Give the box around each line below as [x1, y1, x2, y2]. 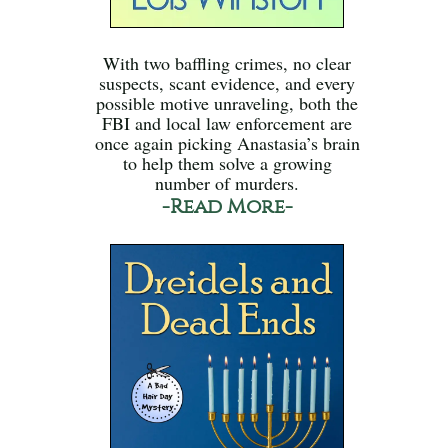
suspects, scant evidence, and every [99, 71, 356, 96]
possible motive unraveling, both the [96, 91, 359, 116]
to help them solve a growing [122, 151, 332, 176]
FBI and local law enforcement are [102, 111, 353, 136]
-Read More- [161, 195, 293, 219]
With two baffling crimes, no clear [103, 51, 352, 76]
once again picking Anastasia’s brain [94, 131, 360, 156]
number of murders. [155, 171, 300, 196]
